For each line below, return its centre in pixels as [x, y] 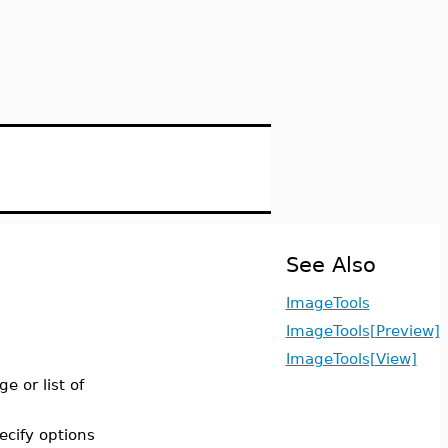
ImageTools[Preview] [362, 330]
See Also [330, 264]
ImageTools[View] [351, 358]
